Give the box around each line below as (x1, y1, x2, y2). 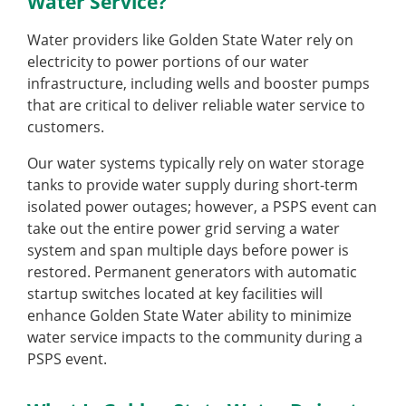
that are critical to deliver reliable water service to (27, 95, 365, 116)
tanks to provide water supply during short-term (27, 175, 358, 196)
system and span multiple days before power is (27, 240, 349, 261)
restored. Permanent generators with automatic (27, 262, 357, 283)
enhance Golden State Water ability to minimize (27, 305, 352, 326)
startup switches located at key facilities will (27, 284, 323, 304)
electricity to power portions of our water (27, 52, 309, 72)
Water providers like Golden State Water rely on (27, 30, 353, 51)
